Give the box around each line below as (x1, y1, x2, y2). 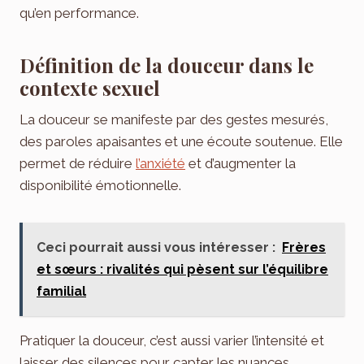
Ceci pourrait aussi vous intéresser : (37, 240, 275, 256)
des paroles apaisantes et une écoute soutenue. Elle (19, 133, 343, 150)
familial (37, 284, 86, 300)
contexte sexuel (19, 75, 160, 102)
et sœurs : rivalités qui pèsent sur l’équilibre (37, 262, 328, 278)
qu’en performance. (19, 5, 139, 22)
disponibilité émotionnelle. (19, 177, 181, 194)
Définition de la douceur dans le (19, 52, 314, 79)
